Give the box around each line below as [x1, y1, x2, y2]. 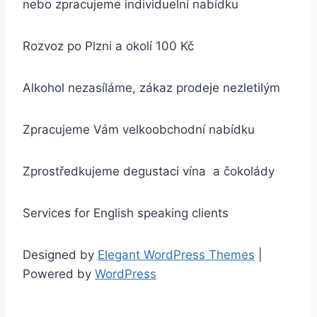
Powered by [23, 267, 95, 281]
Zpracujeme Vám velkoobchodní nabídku [23, 122, 255, 137]
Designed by [23, 248, 98, 262]
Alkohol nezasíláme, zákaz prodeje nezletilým [23, 81, 280, 95]
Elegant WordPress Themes [98, 248, 255, 262]
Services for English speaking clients [23, 206, 229, 220]
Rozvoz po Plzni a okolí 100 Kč [23, 39, 194, 53]
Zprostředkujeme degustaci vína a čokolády [23, 164, 275, 178]
